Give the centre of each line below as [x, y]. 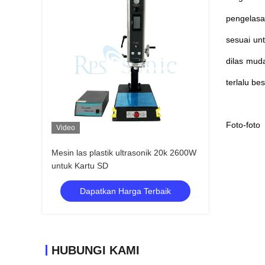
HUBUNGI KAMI [96, 250]
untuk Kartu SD [80, 166]
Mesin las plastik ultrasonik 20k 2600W [124, 153]
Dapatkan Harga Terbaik [125, 191]
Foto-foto [243, 125]
